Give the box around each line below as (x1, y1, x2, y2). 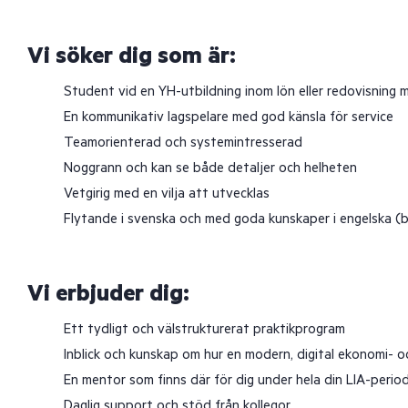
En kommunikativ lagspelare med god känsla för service (64, 109, 393, 125)
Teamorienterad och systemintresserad (64, 135, 302, 150)
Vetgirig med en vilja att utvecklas (64, 186, 270, 201)
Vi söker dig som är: (27, 44, 236, 69)
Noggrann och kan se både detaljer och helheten (64, 160, 357, 176)
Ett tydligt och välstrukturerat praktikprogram (64, 321, 345, 337)
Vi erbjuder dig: (27, 281, 189, 307)
